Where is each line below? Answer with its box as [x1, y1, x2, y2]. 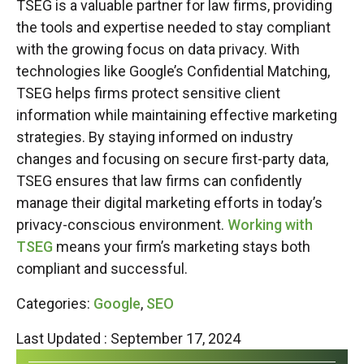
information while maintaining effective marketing [16, 106, 337, 123]
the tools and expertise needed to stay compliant [16, 19, 331, 36]
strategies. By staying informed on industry [16, 128, 293, 145]
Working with [227, 216, 313, 233]
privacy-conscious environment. [16, 216, 227, 233]
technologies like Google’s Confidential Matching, [16, 63, 330, 80]
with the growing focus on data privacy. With [16, 41, 300, 58]
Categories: [16, 295, 93, 312]
